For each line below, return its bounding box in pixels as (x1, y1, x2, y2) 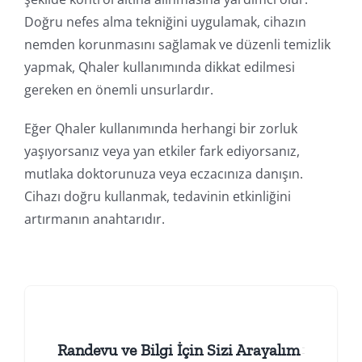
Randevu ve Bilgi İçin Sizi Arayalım (57, 339, 300, 360)
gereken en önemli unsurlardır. (23, 80, 213, 99)
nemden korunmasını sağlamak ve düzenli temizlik (23, 35, 330, 53)
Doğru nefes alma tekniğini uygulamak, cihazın (23, 12, 306, 31)
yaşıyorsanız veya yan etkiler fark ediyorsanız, (23, 141, 300, 160)
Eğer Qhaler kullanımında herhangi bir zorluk (23, 119, 297, 137)
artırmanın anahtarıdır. (23, 209, 165, 228)
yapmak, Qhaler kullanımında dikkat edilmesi (23, 57, 295, 76)
